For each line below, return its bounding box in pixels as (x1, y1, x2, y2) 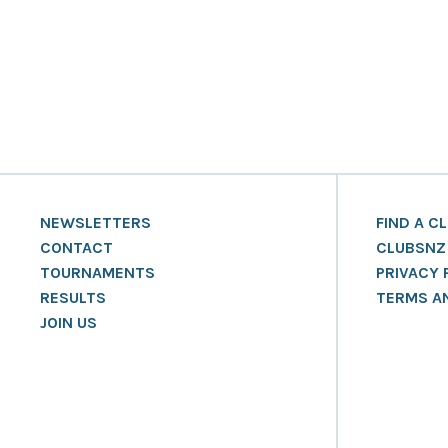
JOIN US (40, 313, 97, 332)
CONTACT (40, 238, 113, 257)
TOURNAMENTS (40, 263, 155, 282)
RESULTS (40, 288, 106, 307)
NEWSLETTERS (40, 213, 151, 232)
